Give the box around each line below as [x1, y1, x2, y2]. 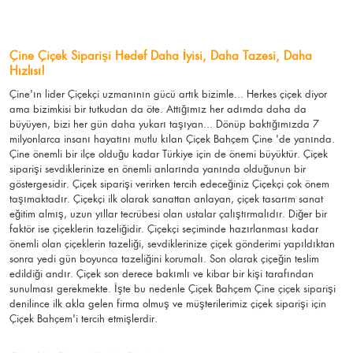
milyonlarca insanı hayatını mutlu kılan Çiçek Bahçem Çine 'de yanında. [9, 132, 335, 146]
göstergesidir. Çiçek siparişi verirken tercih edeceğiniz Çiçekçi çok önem [9, 177, 329, 191]
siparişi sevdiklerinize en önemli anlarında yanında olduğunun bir [9, 162, 306, 176]
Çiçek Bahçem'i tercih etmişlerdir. [9, 312, 158, 325]
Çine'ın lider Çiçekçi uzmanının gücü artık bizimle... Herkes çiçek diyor [9, 87, 327, 101]
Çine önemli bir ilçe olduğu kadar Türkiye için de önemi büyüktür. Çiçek [9, 147, 328, 161]
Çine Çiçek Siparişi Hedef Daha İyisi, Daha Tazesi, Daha [9, 48, 312, 64]
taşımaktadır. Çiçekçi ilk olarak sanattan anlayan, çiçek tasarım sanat [9, 192, 323, 206]
